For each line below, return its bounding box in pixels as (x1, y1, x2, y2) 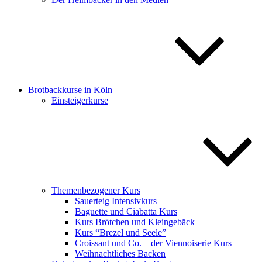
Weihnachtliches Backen (75, 249, 166, 258)
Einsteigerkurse (51, 95, 108, 105)
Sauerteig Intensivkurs (75, 196, 157, 206)
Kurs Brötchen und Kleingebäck (75, 217, 195, 227)
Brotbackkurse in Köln (28, 85, 112, 95)
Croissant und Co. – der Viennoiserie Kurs (75, 238, 232, 248)
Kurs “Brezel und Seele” (75, 227, 166, 237)
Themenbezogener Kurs (51, 185, 140, 195)
